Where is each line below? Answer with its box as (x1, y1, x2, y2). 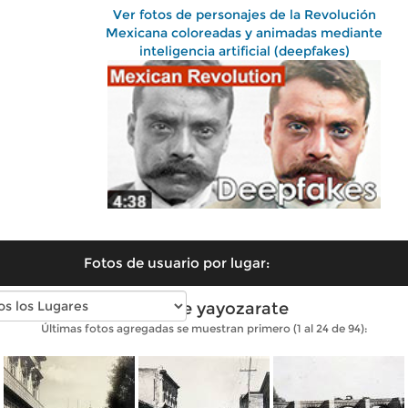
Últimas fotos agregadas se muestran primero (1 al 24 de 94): (40, 321, 368, 335)
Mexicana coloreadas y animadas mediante (106, 25, 382, 41)
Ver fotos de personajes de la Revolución (112, 6, 376, 23)
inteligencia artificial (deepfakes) (138, 43, 350, 59)
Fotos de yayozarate (119, 298, 289, 319)
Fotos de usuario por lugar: (84, 253, 270, 271)
